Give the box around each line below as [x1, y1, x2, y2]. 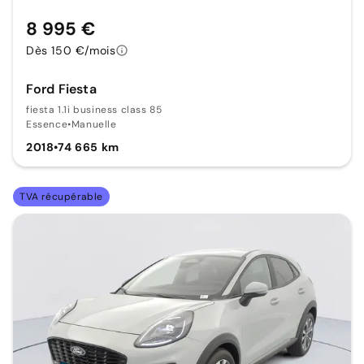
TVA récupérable [19, 189, 103, 203]
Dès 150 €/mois [26, 42, 116, 58]
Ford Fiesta [26, 80, 97, 97]
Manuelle [71, 117, 117, 131]
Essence [26, 117, 68, 131]
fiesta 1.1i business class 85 [26, 102, 162, 116]
